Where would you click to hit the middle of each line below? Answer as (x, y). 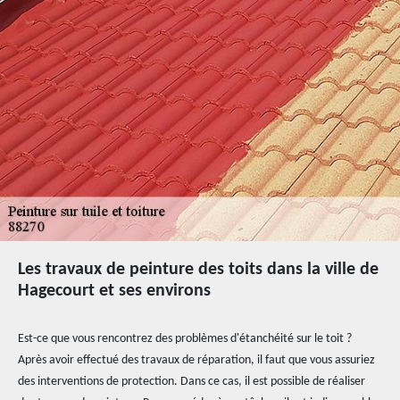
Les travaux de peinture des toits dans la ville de (198, 270)
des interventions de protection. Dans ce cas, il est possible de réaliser (192, 382)
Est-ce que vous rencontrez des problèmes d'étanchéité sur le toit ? (185, 339)
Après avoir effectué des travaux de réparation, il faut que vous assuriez (196, 360)
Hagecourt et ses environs (114, 291)
